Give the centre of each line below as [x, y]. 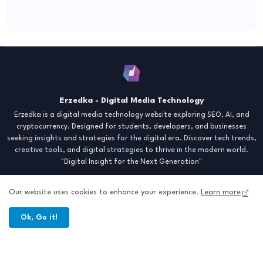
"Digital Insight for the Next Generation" [131, 162]
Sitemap [197, 237]
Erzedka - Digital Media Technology [131, 101]
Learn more [221, 193]
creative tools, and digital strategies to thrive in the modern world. [131, 151]
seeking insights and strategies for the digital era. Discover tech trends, [131, 139]
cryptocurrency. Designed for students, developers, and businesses [131, 127]
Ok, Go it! [39, 218]
